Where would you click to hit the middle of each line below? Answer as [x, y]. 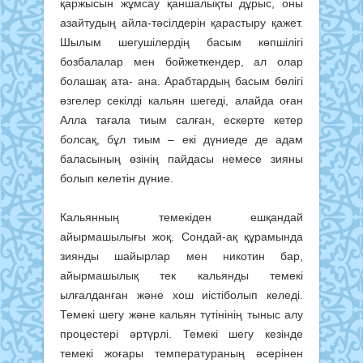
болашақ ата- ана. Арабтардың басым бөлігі [181, 81]
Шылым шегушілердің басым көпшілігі [181, 42]
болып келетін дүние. [117, 178]
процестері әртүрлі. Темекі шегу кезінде [181, 333]
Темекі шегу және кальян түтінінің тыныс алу [181, 314]
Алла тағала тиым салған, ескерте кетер [181, 120]
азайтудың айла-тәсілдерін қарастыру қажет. [181, 22]
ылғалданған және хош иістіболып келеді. [181, 295]
